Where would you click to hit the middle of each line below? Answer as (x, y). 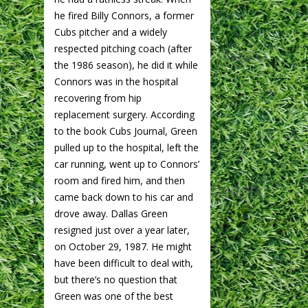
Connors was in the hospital (116, 81)
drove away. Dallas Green (111, 213)
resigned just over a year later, (122, 230)
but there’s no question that (116, 279)
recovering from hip (98, 98)
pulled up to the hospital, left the (126, 147)
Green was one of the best (114, 296)
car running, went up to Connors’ (127, 164)
